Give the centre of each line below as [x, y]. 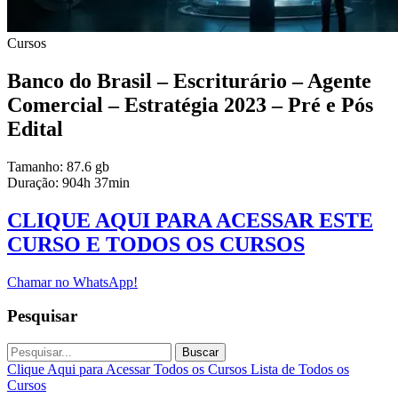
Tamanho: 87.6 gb [58, 166]
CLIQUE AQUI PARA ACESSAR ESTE [190, 220]
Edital [35, 128]
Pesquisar [42, 316]
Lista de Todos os [300, 369]
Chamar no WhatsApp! [72, 282]
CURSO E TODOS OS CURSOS [156, 244]
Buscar [200, 352]
